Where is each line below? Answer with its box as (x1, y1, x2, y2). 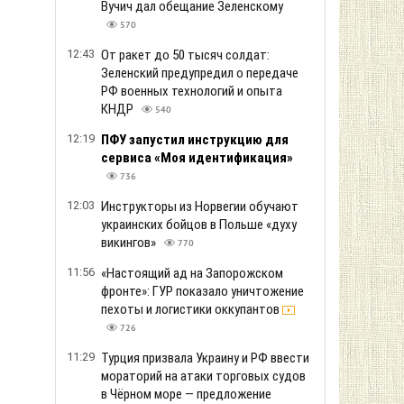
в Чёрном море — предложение (101, 386, 271, 402)
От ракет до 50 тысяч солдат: (101, 47, 270, 63)
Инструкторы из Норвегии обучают (101, 198, 298, 215)
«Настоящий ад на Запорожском (101, 265, 283, 281)
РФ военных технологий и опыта (101, 83, 282, 99)
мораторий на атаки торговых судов (101, 368, 306, 384)
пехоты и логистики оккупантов (101, 301, 282, 317)
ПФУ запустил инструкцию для (101, 132, 289, 148)
